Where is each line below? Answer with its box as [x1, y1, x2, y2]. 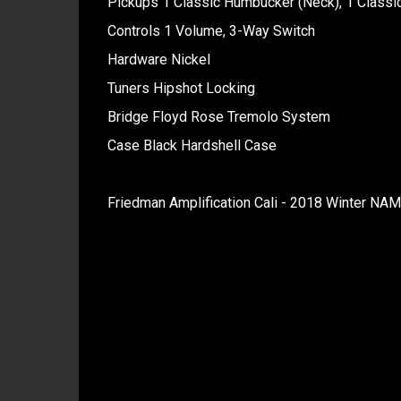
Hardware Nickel [107, 51, 210, 68]
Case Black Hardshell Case [107, 137, 277, 154]
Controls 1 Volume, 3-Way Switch [107, 22, 315, 39]
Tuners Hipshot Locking [107, 80, 255, 97]
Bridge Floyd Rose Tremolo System [107, 108, 330, 125]
